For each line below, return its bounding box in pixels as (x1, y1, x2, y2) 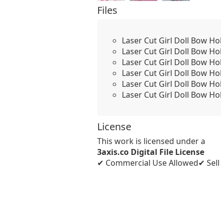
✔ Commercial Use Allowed (97, 157, 198, 168)
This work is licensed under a (97, 136, 205, 147)
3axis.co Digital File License (97, 147, 204, 157)
